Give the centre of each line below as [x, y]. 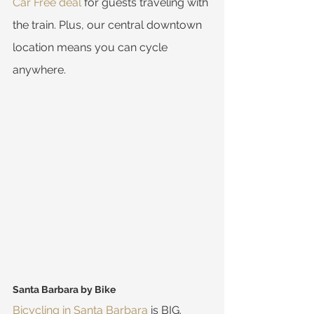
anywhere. [39, 70]
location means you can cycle [91, 48]
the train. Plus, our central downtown [109, 25]
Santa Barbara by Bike [64, 290]
